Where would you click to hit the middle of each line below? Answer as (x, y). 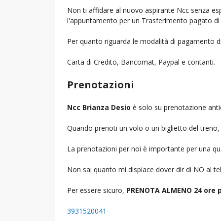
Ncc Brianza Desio (99, 107)
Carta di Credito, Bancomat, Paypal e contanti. (141, 62)
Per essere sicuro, (97, 190)
